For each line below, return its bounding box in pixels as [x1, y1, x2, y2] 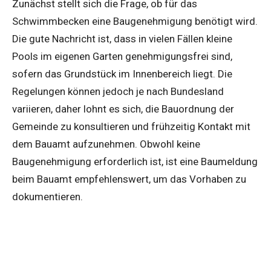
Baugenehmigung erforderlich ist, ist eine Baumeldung [12, 155, 258, 168]
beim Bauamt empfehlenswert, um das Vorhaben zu [12, 172, 246, 185]
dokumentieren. [12, 190, 83, 203]
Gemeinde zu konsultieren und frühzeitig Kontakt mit [12, 120, 250, 132]
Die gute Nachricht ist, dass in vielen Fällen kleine [12, 32, 232, 45]
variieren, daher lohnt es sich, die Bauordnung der [12, 102, 234, 115]
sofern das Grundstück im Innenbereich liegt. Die [12, 67, 232, 80]
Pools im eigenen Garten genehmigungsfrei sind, [12, 50, 232, 62]
